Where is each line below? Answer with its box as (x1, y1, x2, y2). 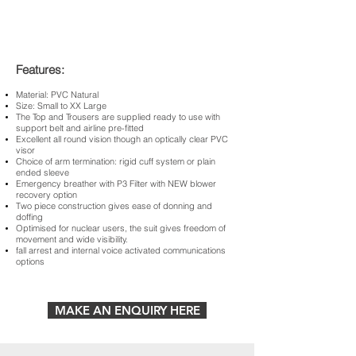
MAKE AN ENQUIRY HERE (54, 303, 200, 318)
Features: (16, 62, 64, 77)
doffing (16, 211, 43, 222)
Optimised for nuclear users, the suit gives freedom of (16, 222, 226, 234)
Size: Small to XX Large (16, 100, 106, 111)
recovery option (16, 189, 77, 200)
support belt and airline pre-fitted (16, 122, 144, 133)
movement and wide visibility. (16, 234, 128, 245)
